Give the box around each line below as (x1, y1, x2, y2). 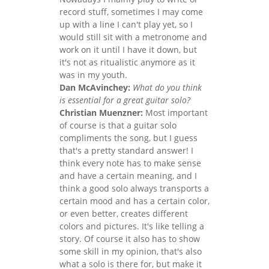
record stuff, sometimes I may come (59, 5, 203, 17)
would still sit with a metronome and (59, 31, 207, 43)
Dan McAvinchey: (59, 81, 130, 93)
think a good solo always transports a (59, 182, 209, 194)
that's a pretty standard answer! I (59, 144, 193, 156)
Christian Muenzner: (59, 106, 143, 118)
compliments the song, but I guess (59, 131, 198, 144)
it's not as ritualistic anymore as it (59, 56, 195, 68)
